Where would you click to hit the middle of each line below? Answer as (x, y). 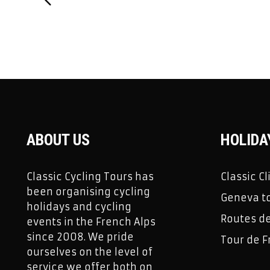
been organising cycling (88, 192)
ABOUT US (58, 140)
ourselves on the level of (89, 252)
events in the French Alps (91, 222)
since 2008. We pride (80, 237)
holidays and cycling (79, 207)
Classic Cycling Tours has (90, 177)
